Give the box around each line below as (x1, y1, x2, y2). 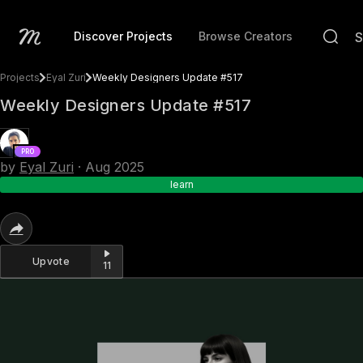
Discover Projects (74, 29, 173, 43)
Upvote (32, 254, 70, 267)
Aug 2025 (85, 158, 144, 175)
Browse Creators (199, 29, 293, 43)
